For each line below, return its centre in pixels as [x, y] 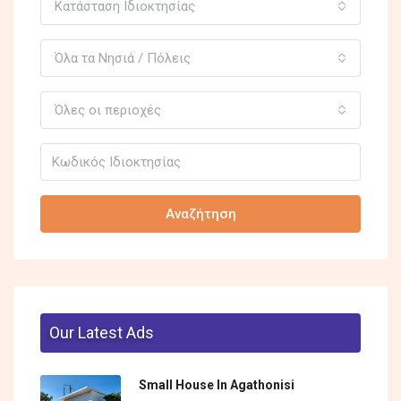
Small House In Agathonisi [217, 385]
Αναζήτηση [200, 214]
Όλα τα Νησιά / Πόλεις [123, 59]
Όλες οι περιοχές [108, 111]
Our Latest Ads [102, 333]
